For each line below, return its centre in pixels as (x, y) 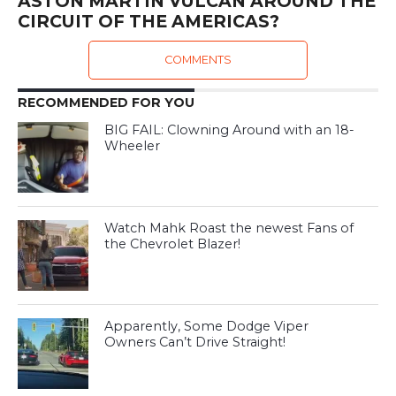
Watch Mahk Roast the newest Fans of (229, 228)
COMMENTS (198, 60)
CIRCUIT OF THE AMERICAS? (148, 22)
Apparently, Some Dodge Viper (207, 327)
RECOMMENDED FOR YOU (106, 103)
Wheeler (133, 146)
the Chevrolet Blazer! (173, 244)
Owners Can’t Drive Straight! (195, 343)
